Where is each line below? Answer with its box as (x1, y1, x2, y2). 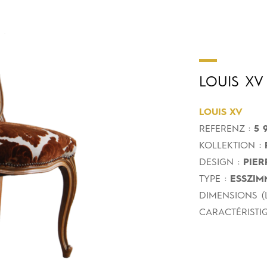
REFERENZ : (199, 124, 250, 134)
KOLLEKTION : (199, 141, 261, 151)
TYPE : (199, 174, 226, 184)
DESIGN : (199, 157, 240, 167)
